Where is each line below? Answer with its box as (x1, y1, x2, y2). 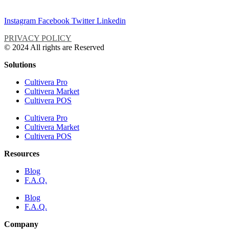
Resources (4, 149, 39, 158)
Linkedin (97, 16, 126, 25)
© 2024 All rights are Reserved (4, 42, 104, 52)
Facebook (38, 16, 70, 25)
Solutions (4, 60, 36, 69)
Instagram (4, 16, 36, 25)
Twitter (72, 16, 95, 25)
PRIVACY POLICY (4, 33, 72, 42)
